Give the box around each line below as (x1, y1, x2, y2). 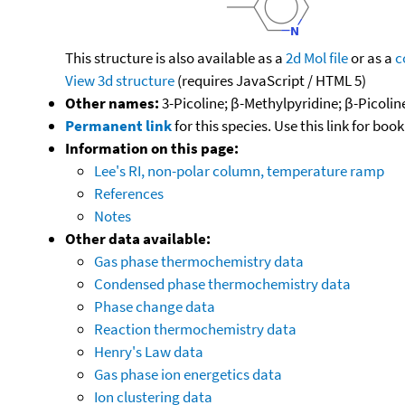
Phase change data (94, 296, 215, 316)
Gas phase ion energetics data (94, 363, 282, 384)
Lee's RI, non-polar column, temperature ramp (94, 160, 384, 181)
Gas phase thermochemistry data (94, 250, 304, 271)
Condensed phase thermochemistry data (94, 273, 351, 294)
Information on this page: (65, 137, 239, 158)
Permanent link (65, 115, 172, 136)
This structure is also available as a (65, 47, 286, 68)
